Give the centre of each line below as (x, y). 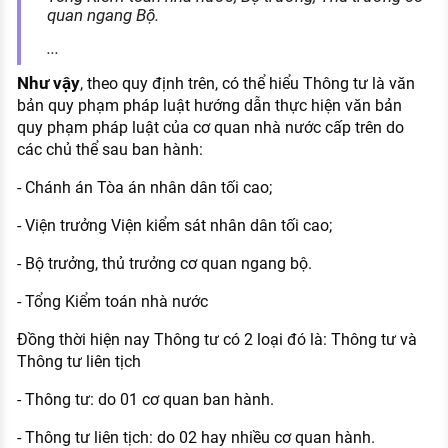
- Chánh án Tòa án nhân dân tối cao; (144, 188)
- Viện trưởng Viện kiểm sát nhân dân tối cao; (174, 226)
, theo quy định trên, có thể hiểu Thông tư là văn (247, 84)
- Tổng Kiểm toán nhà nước (112, 302)
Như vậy (48, 83)
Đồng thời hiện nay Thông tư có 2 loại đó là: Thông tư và (216, 340)
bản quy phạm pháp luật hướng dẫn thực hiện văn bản (209, 106)
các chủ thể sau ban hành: (109, 150)
